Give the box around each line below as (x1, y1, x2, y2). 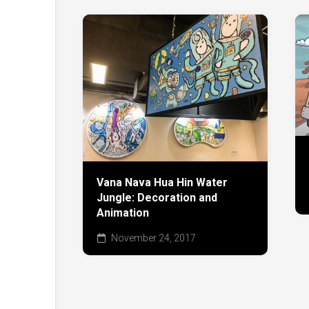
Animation (97, 206, 149, 219)
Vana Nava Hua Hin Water (97, 175, 228, 189)
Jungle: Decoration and (97, 190, 217, 204)
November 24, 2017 (109, 232, 196, 243)
